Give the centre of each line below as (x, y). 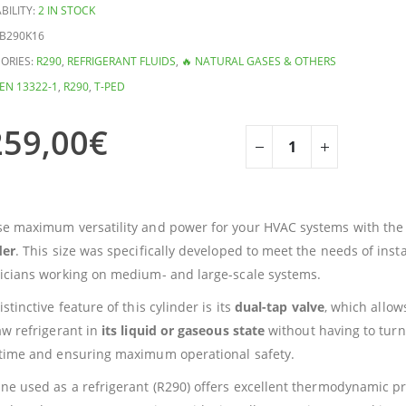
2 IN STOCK (66, 10)
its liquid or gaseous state (184, 330)
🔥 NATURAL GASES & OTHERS (258, 61)
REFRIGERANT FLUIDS (121, 61)
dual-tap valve (279, 306)
